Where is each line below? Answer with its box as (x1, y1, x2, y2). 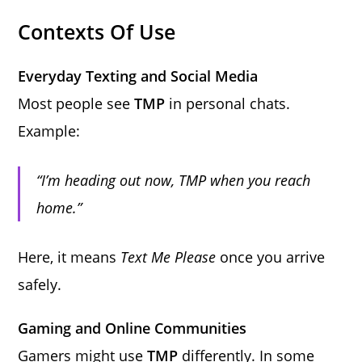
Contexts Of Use (18, 17, 176, 45)
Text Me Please (120, 246, 217, 267)
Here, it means (18, 246, 121, 267)
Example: (18, 120, 81, 141)
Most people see (18, 93, 135, 113)
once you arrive (216, 246, 326, 267)
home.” (36, 197, 82, 217)
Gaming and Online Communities (18, 318, 247, 338)
